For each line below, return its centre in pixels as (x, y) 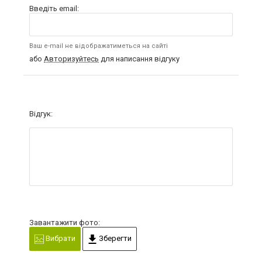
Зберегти (114, 238)
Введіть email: (54, 8)
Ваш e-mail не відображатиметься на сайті (99, 46)
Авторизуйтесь (71, 59)
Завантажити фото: (65, 223)
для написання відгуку (139, 59)
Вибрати (60, 238)
